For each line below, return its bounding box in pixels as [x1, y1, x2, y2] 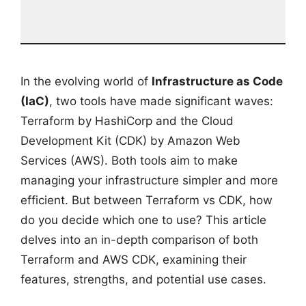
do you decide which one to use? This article [20, 212, 266, 227]
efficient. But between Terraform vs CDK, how [20, 193, 273, 207]
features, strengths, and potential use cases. [20, 272, 266, 286]
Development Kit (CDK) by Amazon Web [20, 133, 240, 148]
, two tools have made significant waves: [49, 94, 273, 108]
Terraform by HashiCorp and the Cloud [20, 113, 234, 128]
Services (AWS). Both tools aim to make [20, 153, 238, 167]
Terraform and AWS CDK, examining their [20, 252, 247, 266]
